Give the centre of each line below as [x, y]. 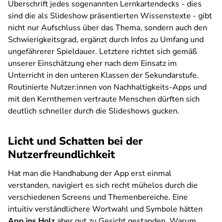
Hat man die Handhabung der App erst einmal [90, 173]
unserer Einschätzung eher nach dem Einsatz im [92, 63]
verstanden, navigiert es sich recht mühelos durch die [103, 185]
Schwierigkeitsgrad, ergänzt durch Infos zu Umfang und [106, 40]
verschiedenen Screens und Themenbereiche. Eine [98, 197]
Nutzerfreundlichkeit [61, 155]
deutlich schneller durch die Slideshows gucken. [94, 111]
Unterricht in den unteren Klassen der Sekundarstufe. [103, 75]
